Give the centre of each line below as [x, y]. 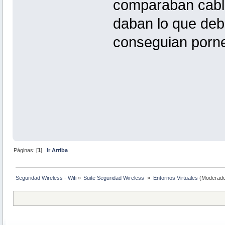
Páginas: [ [26, 150]
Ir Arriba [58, 150]
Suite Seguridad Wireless [115, 178]
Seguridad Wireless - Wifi [46, 178]
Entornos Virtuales [175, 178]
